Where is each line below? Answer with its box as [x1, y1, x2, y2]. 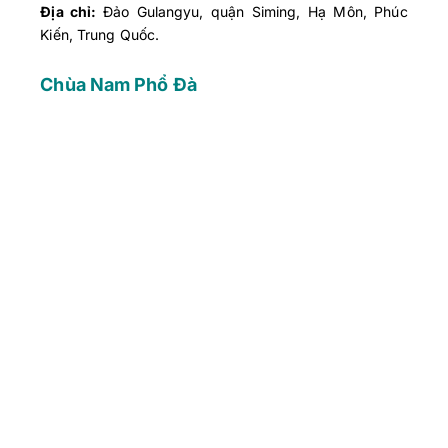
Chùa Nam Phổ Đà [40, 74, 197, 96]
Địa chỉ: [40, 3, 103, 21]
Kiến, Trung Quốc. [40, 26, 160, 44]
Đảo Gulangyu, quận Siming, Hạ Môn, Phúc [102, 3, 408, 21]
